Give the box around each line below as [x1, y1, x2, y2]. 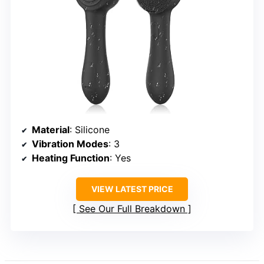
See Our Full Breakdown [79, 203, 185, 215]
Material [32, 124, 70, 136]
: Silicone [70, 124, 110, 136]
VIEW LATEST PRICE [91, 184, 173, 194]
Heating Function [32, 152, 110, 164]
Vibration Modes [32, 138, 108, 150]
